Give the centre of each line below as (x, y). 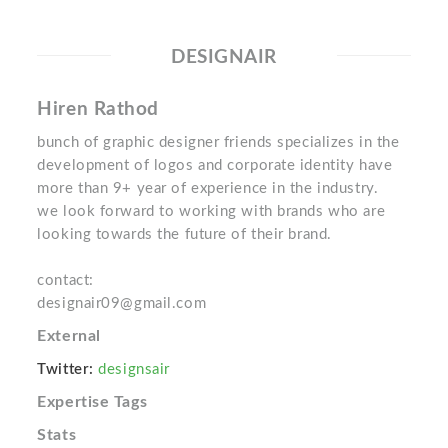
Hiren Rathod (98, 110)
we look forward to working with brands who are (211, 212)
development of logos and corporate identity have (215, 166)
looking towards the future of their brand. (184, 235)
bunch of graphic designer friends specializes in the (218, 143)
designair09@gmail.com (122, 304)
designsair (134, 370)
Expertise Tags (92, 402)
